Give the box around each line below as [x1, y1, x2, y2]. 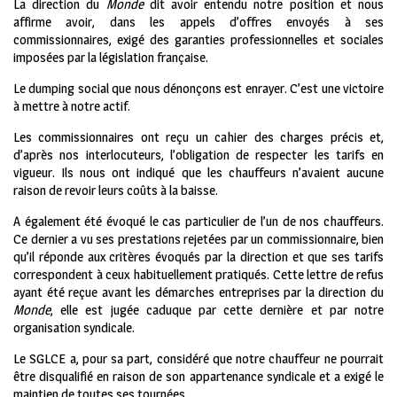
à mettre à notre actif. [13, 97, 130, 115]
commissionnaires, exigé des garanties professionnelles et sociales [13, 31, 384, 49]
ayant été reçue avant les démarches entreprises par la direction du [13, 284, 384, 301]
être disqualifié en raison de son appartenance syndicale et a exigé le [13, 368, 384, 385]
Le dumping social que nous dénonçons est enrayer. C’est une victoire [13, 80, 384, 97]
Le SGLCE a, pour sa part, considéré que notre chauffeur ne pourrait [13, 350, 384, 368]
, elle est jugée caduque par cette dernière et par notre [51, 301, 384, 319]
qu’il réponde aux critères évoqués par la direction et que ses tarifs [13, 248, 384, 266]
